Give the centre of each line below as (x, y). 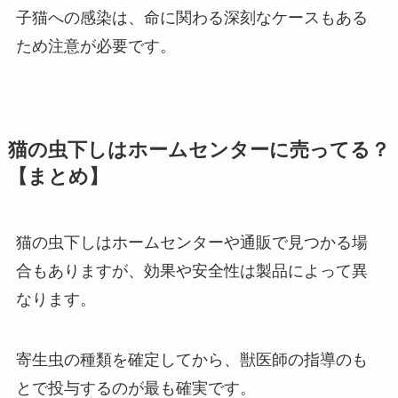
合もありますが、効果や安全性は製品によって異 (191, 271)
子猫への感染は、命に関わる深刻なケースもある (191, 18)
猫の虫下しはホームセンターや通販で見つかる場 (191, 243)
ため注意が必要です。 (96, 47)
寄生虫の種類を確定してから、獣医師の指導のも (191, 359)
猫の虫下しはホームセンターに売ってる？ (199, 151)
